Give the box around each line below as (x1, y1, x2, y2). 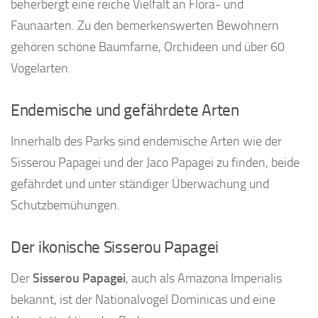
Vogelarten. (11, 60, 71, 77)
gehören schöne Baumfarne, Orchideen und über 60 (11, 39, 285, 55)
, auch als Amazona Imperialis (126, 270, 282, 287)
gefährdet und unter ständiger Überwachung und (11, 176, 269, 192)
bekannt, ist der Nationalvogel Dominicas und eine (11, 292, 275, 308)
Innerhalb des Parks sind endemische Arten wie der (11, 133, 282, 150)
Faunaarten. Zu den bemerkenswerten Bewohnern (11, 18, 279, 34)
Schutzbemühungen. (11, 197, 120, 214)
